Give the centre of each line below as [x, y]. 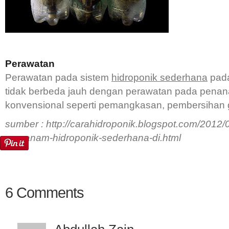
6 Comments [44, 193]
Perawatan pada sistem [58, 77]
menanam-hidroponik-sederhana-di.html [93, 138]
